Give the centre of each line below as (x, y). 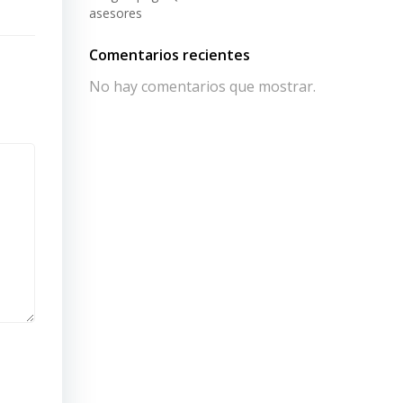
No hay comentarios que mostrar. (202, 86)
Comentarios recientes (170, 55)
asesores (116, 13)
